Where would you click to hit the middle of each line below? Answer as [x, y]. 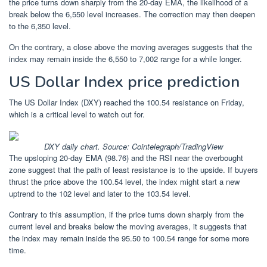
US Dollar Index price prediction [124, 82]
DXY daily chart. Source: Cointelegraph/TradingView [133, 146]
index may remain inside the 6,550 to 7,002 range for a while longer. [125, 58]
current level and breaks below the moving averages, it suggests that [128, 226]
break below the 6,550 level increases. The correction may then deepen [132, 14]
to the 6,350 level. [40, 26]
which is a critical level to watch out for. [77, 114]
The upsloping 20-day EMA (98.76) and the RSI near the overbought [126, 157]
